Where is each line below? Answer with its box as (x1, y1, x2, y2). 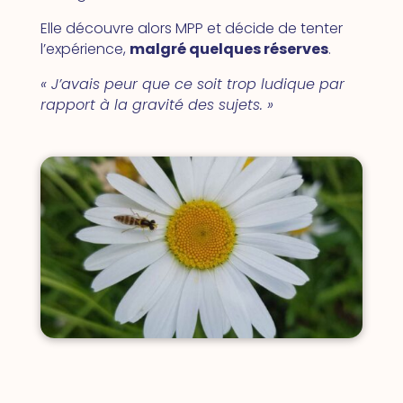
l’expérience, (40, 39, 130, 59)
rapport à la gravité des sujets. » (40, 94, 273, 115)
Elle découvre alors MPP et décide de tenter (40, 18, 343, 39)
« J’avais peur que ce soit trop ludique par (40, 74, 345, 94)
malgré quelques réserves (129, 39, 328, 59)
